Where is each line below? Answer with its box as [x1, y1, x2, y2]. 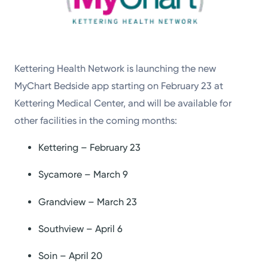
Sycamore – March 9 [38, 169, 129, 181]
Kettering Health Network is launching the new [14, 62, 217, 74]
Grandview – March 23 [38, 196, 138, 208]
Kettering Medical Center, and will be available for [14, 97, 232, 109]
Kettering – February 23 [38, 142, 141, 154]
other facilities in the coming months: [14, 114, 178, 126]
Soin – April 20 [38, 249, 103, 261]
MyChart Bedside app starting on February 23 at [14, 80, 224, 92]
